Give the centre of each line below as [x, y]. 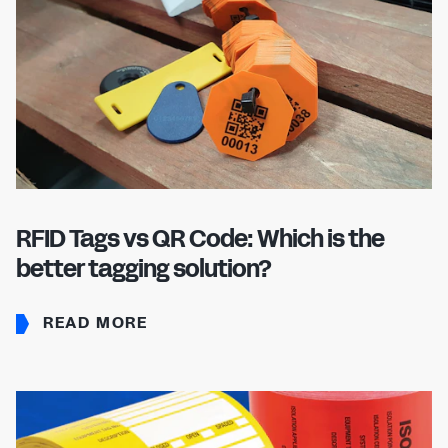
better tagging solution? [143, 268]
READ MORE [93, 322]
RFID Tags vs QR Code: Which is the [200, 238]
